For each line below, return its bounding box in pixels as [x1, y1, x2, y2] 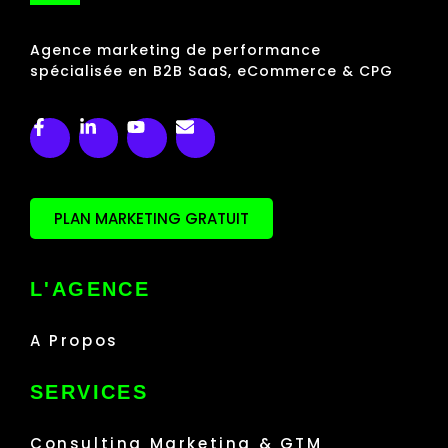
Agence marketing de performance [30, 40, 321, 61]
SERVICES [30, 380, 149, 403]
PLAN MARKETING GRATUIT [54, 207, 249, 229]
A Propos [30, 329, 119, 351]
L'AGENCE [30, 277, 151, 300]
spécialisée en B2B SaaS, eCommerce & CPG [30, 61, 393, 82]
